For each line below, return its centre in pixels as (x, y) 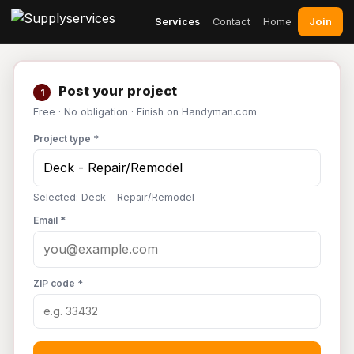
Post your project (116, 91)
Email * (49, 220)
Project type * (66, 139)
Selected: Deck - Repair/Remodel (114, 197)
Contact (232, 21)
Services (177, 21)
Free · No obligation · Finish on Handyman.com (145, 112)
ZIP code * (58, 283)
